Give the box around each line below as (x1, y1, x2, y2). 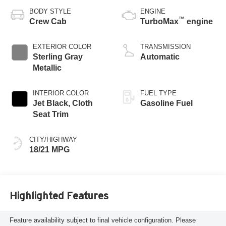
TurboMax (140, 17, 179, 26)
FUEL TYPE (140, 89, 177, 97)
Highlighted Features (9, 190, 108, 202)
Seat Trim (32, 109, 69, 119)
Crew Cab (29, 17, 67, 26)
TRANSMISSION (140, 42, 191, 50)
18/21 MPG (29, 145, 70, 154)
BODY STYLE (29, 7, 71, 15)
